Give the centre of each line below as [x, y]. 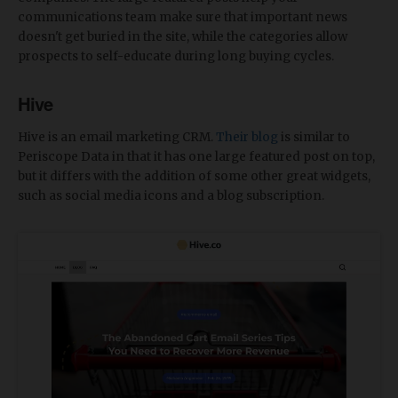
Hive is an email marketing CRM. [117, 137]
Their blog [247, 137]
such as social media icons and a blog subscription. [171, 195]
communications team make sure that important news [183, 17]
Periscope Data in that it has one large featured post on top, [196, 156]
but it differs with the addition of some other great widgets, [194, 176]
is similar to [314, 137]
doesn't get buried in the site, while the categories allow [183, 36]
